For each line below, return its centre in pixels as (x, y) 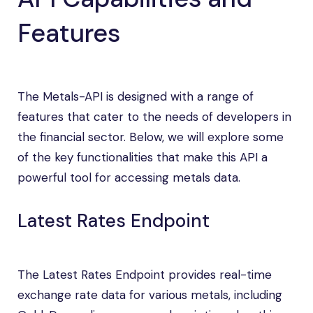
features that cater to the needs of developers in (154, 117)
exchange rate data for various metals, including (150, 295)
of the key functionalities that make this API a (143, 157)
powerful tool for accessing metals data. (129, 177)
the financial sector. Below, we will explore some (151, 137)
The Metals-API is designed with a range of (136, 96)
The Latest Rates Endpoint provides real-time (145, 275)
